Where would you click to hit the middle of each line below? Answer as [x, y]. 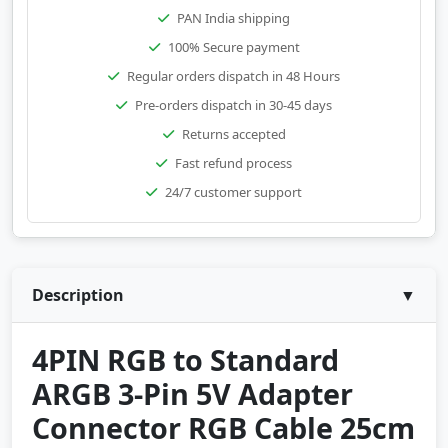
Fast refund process [233, 163]
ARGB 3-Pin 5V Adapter [192, 393]
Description [78, 295]
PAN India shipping [233, 18]
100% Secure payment [233, 47]
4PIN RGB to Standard [185, 359]
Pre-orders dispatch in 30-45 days [233, 105]
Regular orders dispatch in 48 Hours [233, 76]
